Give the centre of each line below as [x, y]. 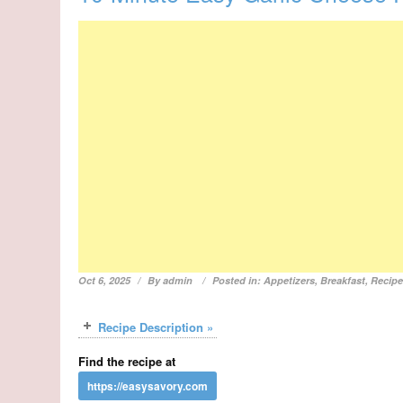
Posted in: [238, 281]
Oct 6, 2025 [105, 281]
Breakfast [343, 281]
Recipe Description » [156, 327]
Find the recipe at [127, 362]
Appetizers [290, 281]
